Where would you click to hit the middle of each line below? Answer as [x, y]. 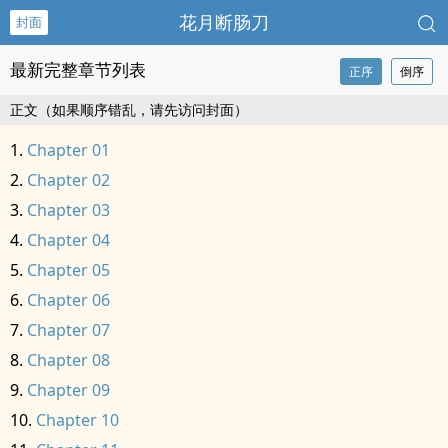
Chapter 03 [68, 210]
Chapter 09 [68, 390]
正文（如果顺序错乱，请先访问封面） [129, 109]
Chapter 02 [68, 180]
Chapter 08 [68, 360]
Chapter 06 [68, 300]
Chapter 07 [68, 330]
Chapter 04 [68, 240]
